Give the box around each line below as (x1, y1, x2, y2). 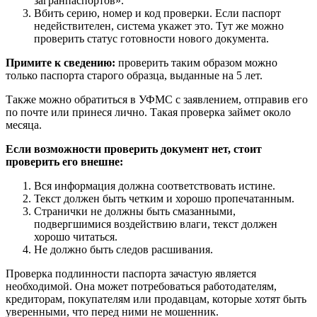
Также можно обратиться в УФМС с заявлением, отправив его (6, 93, 308, 105)
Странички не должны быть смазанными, (34, 204, 236, 217)
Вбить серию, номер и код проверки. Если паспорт (34, 6, 281, 19)
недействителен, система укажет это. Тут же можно (34, 19, 284, 32)
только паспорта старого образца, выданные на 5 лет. (6, 69, 263, 81)
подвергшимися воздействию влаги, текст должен (34, 217, 277, 230)
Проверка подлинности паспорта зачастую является (6, 267, 256, 279)
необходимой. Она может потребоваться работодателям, (6, 279, 277, 292)
